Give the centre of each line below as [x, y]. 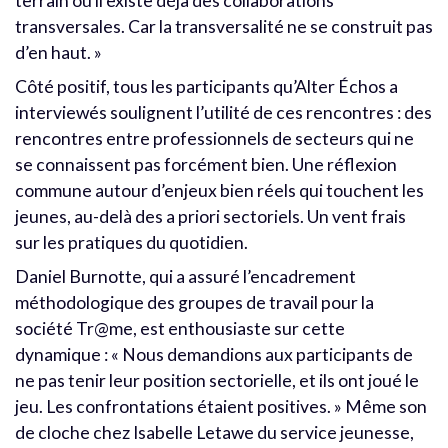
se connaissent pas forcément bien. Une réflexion [206, 164]
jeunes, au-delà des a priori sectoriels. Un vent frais [210, 216]
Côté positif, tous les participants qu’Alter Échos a [206, 86]
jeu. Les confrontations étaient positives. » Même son [221, 406]
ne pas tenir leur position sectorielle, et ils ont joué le [217, 380]
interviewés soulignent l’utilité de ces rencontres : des [223, 112]
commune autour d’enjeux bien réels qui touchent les [219, 190]
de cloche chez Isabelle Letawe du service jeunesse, [214, 432]
